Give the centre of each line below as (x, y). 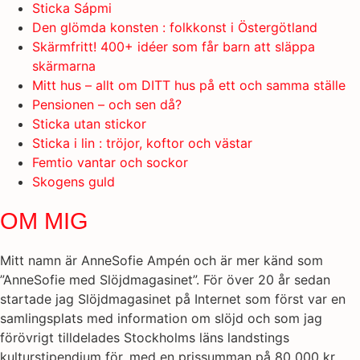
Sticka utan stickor (89, 124)
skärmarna (64, 66)
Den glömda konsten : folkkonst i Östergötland (175, 28)
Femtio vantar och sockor (110, 163)
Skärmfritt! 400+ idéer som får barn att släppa (174, 47)
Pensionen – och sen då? (107, 105)
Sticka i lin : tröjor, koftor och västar (142, 143)
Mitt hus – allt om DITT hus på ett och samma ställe (189, 86)
